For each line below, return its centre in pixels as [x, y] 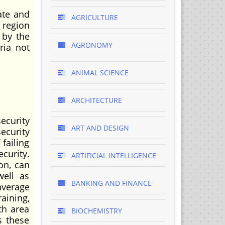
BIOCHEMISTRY [95, 211]
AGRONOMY [91, 45]
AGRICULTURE [93, 17]
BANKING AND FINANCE [110, 183]
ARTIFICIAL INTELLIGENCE [113, 155]
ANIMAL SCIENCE [99, 73]
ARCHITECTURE [95, 100]
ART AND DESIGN [99, 128]
